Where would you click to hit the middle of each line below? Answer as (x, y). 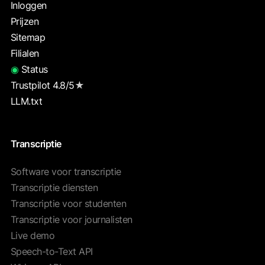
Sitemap (28, 38)
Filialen (25, 54)
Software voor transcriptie (66, 172)
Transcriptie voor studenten (68, 204)
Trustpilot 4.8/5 (42, 85)
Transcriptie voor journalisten (71, 220)
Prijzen (25, 22)
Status (33, 70)
